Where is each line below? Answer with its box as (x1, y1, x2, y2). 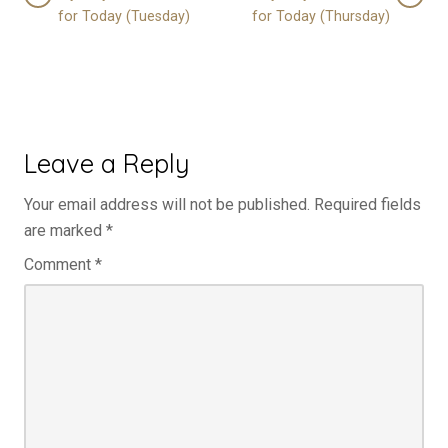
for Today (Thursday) (252, 8, 390, 26)
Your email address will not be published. (24, 195, 310, 215)
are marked (24, 221, 106, 241)
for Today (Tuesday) (58, 8, 190, 26)
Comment (24, 255, 95, 275)
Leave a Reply (24, 147, 190, 180)
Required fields (314, 195, 421, 215)
